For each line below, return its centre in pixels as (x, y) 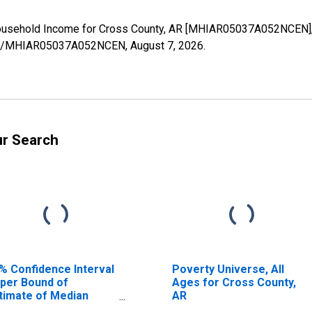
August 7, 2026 (167, 45)
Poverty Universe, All (228, 269)
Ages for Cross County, (234, 282)
